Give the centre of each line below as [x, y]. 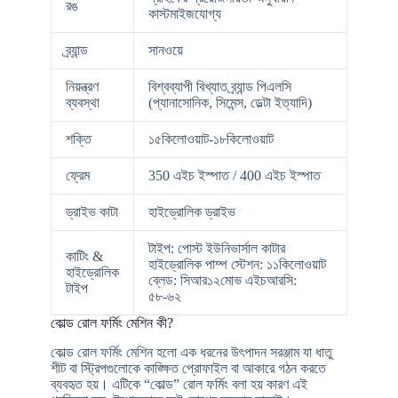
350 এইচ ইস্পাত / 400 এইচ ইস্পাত [234, 175]
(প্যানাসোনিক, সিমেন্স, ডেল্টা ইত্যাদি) [230, 102]
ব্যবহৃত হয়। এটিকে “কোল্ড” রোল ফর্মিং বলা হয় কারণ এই [179, 384]
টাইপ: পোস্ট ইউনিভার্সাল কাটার [216, 248]
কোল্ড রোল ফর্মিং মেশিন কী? [111, 322]
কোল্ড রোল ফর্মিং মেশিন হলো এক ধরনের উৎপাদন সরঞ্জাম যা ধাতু [191, 352]
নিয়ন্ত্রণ [82, 86]
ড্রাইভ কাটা [92, 211]
